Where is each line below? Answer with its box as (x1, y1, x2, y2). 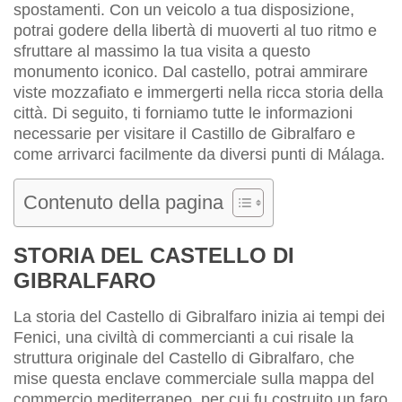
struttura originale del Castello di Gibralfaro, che (13, 348, 354, 367)
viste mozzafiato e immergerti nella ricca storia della (13, 83, 383, 101)
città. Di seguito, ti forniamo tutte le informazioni (13, 103, 353, 122)
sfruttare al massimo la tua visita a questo (13, 41, 310, 60)
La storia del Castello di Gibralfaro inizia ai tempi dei (13, 307, 385, 326)
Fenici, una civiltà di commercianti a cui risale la (13, 328, 354, 346)
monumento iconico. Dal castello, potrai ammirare (13, 62, 368, 81)
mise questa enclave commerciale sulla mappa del (13, 369, 374, 388)
